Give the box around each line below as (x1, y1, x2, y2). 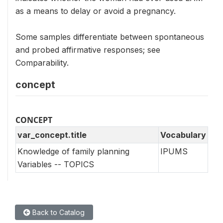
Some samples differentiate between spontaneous (15, 32, 204, 42)
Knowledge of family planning (17, 146, 129, 156)
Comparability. (15, 58, 69, 68)
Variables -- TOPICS (17, 159, 94, 169)
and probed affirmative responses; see (15, 45, 160, 55)
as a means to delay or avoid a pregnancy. (15, 6, 176, 16)
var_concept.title (17, 130, 87, 140)
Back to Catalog (30, 208, 85, 217)
